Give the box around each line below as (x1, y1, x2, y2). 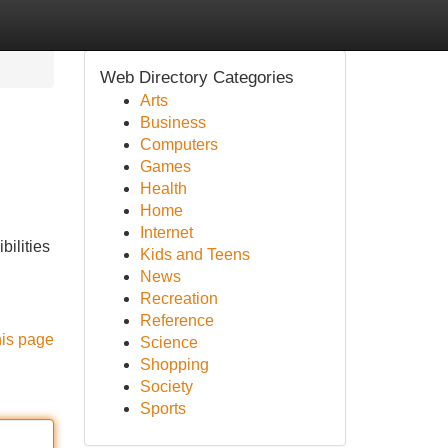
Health (139, 180, 187, 197)
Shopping (139, 356, 209, 373)
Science (139, 334, 198, 351)
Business (139, 114, 206, 131)
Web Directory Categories (99, 68, 294, 87)
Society (139, 378, 193, 395)
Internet (139, 224, 193, 241)
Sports (139, 400, 186, 417)
